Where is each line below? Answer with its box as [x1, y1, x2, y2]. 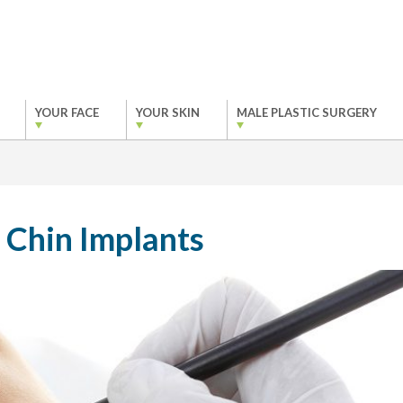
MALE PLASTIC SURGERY [236, 105, 377, 120]
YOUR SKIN [135, 105, 200, 120]
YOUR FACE [34, 105, 99, 120]
